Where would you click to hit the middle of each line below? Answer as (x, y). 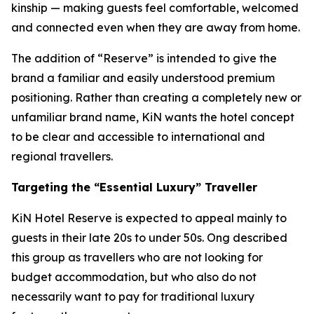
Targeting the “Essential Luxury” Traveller (134, 187)
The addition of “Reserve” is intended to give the (144, 59)
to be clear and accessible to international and (138, 137)
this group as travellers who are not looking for (137, 258)
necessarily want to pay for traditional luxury (133, 297)
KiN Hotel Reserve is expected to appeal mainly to (149, 218)
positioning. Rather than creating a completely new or (156, 98)
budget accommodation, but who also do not (134, 277)
